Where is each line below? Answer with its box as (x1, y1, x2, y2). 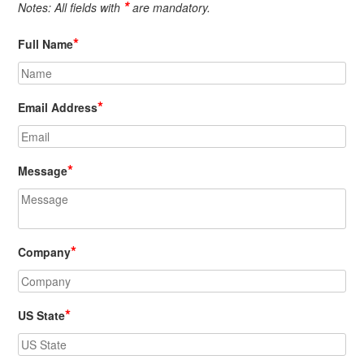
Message (18, 162, 68, 180)
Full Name (18, 36, 74, 53)
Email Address (18, 99, 98, 116)
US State (18, 307, 66, 324)
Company (18, 244, 71, 261)
